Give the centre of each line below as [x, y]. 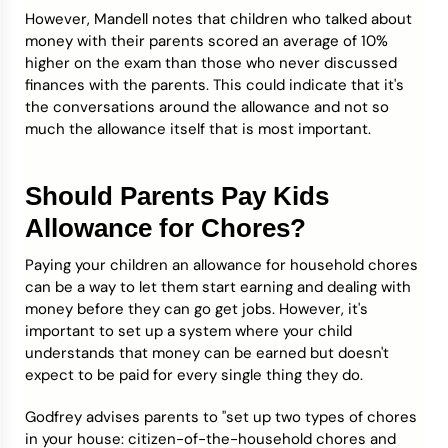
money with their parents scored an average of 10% [206, 41]
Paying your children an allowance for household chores [221, 265]
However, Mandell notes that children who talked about [218, 19]
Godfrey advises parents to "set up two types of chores [221, 417]
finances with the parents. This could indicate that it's [214, 85]
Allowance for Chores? [165, 228]
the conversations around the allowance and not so [207, 107]
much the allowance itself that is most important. [198, 129]
